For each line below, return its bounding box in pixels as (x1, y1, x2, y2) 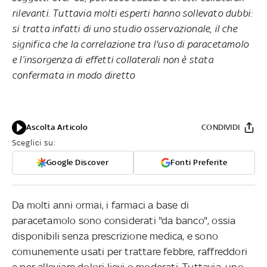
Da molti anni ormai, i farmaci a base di (12, 198, 189, 211)
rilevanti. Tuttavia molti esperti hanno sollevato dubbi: (12, 7, 253, 19)
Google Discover (46, 157, 109, 167)
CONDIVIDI (201, 122, 240, 132)
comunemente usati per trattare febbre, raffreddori (12, 245, 248, 257)
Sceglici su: (12, 138, 56, 147)
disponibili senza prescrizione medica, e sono (12, 229, 219, 242)
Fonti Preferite (170, 157, 228, 167)
